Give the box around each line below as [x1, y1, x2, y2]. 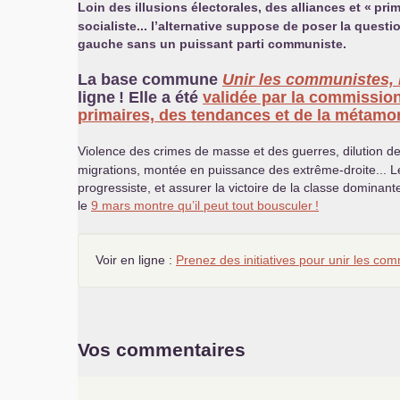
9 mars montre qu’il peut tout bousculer [91, 198, 312, 212]
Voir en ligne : [96, 253, 176, 267]
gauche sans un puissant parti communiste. [78, 37, 346, 51]
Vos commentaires [78, 339, 246, 360]
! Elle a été [119, 88, 203, 106]
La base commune [78, 71, 222, 88]
